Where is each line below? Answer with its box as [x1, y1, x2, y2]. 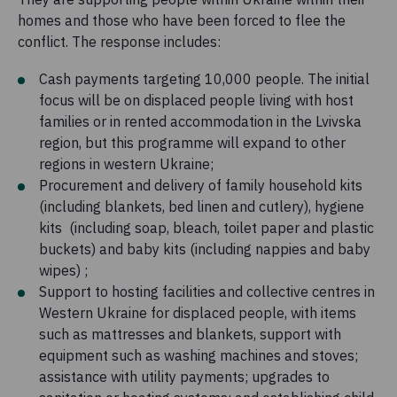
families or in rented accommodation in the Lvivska [39, 112, 362, 130]
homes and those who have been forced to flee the [18, 11, 346, 29]
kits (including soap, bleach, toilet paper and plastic [39, 218, 374, 237]
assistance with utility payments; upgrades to [39, 367, 330, 385]
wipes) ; [39, 261, 88, 279]
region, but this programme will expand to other [39, 133, 346, 152]
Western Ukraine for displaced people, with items [39, 303, 356, 322]
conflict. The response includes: [18, 32, 221, 51]
